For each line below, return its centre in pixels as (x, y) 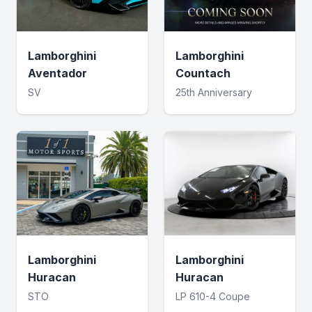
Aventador (57, 73)
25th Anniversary (214, 92)
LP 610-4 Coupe (213, 296)
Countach (203, 73)
